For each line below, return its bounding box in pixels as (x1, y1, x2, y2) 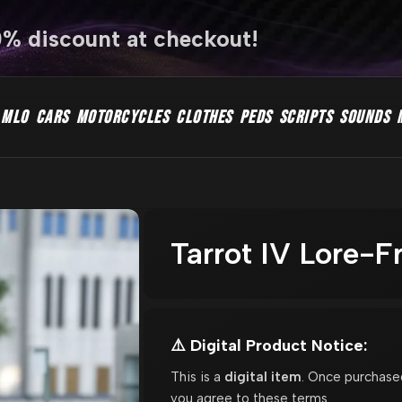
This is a (170, 368, 224, 385)
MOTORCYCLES (75, 107, 169, 128)
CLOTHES (176, 107, 232, 128)
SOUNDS (339, 107, 389, 128)
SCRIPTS (278, 107, 332, 128)
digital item (223, 368, 301, 385)
